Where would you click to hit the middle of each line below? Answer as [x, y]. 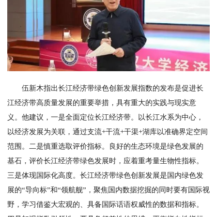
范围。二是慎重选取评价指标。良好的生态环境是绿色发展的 [105, 147]
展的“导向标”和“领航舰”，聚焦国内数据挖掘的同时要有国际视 [108, 190]
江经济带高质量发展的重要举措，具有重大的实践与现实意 [102, 103]
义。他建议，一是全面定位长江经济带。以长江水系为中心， [105, 117]
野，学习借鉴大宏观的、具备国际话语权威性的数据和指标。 [105, 205]
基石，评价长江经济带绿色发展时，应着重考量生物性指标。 [105, 161]
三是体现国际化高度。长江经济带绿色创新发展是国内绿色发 [105, 176]
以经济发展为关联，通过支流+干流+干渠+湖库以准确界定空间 [108, 132]
